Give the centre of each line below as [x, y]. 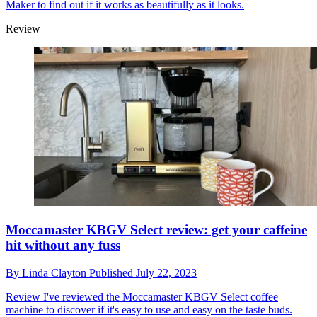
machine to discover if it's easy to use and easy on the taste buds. [149, 309]
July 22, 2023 [166, 272]
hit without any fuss [63, 246]
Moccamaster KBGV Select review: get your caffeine [156, 230]
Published [113, 272]
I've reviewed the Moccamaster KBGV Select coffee [159, 296]
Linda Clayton [56, 272]
